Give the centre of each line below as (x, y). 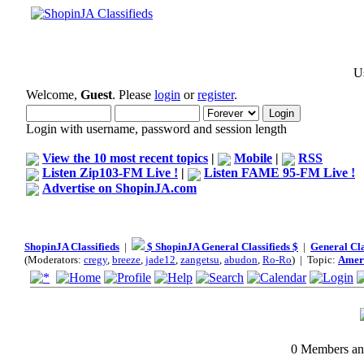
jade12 (160, 260)
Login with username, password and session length (156, 129)
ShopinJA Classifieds (72, 247)
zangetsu (200, 260)
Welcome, (53, 95)
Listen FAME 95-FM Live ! (279, 173)
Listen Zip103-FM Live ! (110, 173)
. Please (133, 95)
